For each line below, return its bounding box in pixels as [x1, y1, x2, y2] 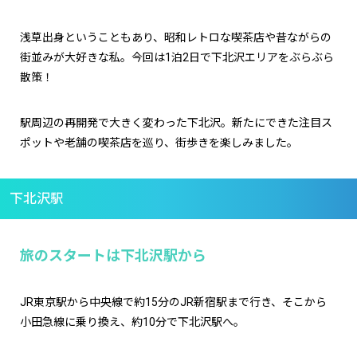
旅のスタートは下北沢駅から [20, 247, 206, 265]
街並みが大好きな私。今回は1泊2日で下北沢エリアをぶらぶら [20, 51, 334, 65]
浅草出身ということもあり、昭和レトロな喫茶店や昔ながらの [20, 31, 331, 45]
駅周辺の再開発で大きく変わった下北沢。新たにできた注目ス [20, 116, 332, 130]
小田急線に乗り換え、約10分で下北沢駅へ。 [20, 316, 245, 329]
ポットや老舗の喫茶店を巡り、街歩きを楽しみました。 [20, 136, 298, 150]
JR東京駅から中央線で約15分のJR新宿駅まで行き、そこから [20, 296, 327, 309]
